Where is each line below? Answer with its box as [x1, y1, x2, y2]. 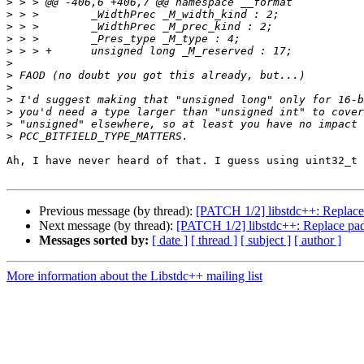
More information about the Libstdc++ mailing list [6, 269, 262, 284]
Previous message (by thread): [39, 204, 196, 219]
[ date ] [152, 233, 188, 248]
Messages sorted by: [39, 233, 149, 248]
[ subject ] [240, 233, 291, 248]
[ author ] [294, 233, 341, 248]
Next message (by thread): [39, 219, 176, 233]
